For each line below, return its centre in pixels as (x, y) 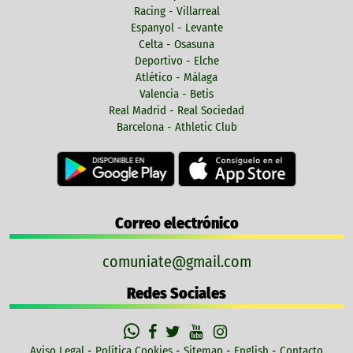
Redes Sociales (176, 293)
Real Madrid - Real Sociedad (176, 111)
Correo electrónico (176, 223)
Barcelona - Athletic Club (176, 127)
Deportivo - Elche (176, 61)
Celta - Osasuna (176, 45)
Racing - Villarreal (176, 11)
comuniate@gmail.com (176, 261)
